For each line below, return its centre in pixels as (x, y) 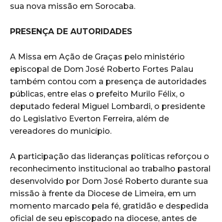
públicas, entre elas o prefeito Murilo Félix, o (97, 94)
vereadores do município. (61, 131)
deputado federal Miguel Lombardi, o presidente (108, 106)
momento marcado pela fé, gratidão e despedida (109, 206)
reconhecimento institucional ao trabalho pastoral (110, 168)
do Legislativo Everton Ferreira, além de (89, 118)
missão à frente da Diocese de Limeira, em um (103, 193)
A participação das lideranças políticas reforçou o (110, 156)
